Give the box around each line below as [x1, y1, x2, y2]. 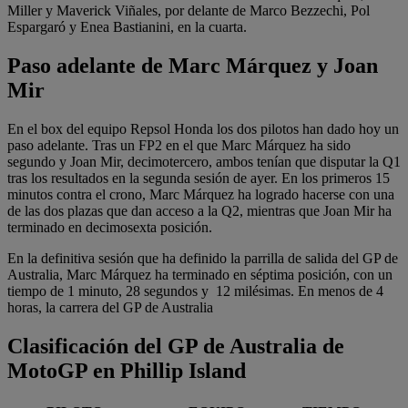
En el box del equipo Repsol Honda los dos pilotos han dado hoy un [7, 121, 399, 138]
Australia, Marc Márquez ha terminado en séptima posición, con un [7, 267, 393, 283]
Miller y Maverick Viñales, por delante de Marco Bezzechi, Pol [7, 3, 370, 19]
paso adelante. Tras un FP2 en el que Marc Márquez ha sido [7, 138, 351, 154]
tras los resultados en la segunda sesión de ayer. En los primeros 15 [7, 170, 390, 187]
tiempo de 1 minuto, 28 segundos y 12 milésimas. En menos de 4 [7, 283, 383, 300]
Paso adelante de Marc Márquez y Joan [7, 54, 378, 78]
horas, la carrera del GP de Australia [7, 300, 213, 316]
